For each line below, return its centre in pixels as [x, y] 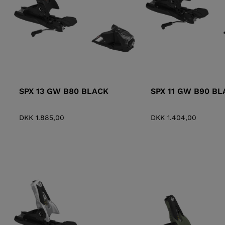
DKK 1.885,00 [42, 118]
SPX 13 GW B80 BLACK [64, 91]
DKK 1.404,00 [173, 118]
